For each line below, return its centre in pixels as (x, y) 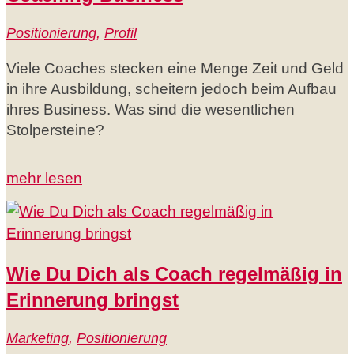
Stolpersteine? (55, 130)
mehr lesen (44, 178)
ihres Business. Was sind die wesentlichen (151, 109)
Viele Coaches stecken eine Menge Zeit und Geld (175, 68)
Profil (121, 33)
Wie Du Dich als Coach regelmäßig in (174, 273)
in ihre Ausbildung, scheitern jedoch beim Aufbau (171, 88)
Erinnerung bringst (92, 299)
